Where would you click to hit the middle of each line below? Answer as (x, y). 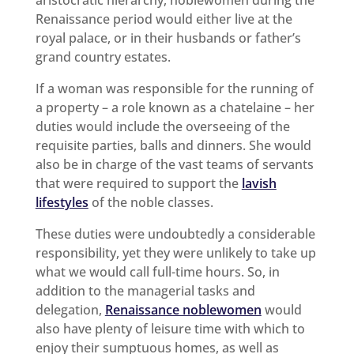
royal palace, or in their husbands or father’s (168, 38)
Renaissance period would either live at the (164, 19)
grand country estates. (103, 56)
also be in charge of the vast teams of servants (174, 164)
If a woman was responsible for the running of (174, 88)
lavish (259, 183)
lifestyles (62, 202)
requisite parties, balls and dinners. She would (173, 145)
